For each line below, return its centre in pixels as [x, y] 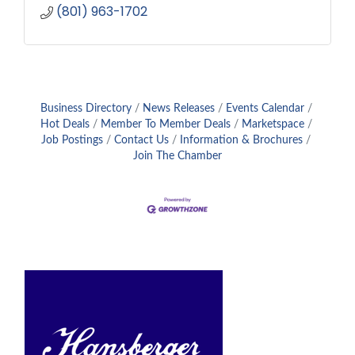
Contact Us [141, 140]
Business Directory [86, 109]
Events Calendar [265, 109]
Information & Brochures [241, 140]
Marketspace [273, 124]
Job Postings [72, 140]
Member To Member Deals [165, 124]
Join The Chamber [177, 156]
